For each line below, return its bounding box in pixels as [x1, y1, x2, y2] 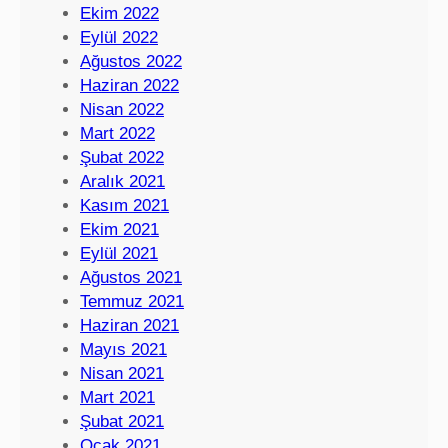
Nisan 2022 [80, 100, 164, 120]
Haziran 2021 [80, 316, 179, 336]
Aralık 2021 [80, 172, 165, 192]
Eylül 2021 [80, 244, 158, 264]
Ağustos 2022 [80, 52, 182, 72]
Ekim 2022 [80, 4, 159, 24]
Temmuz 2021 [80, 292, 184, 312]
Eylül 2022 [80, 28, 158, 48]
